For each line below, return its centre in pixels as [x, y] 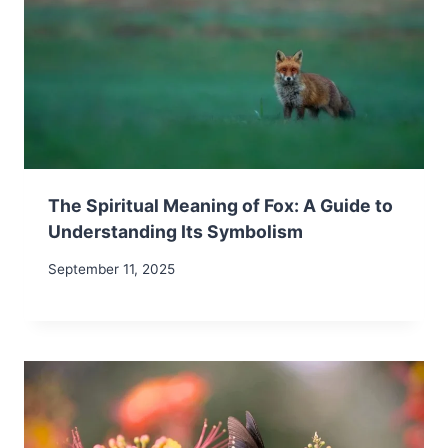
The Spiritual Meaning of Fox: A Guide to [220, 206]
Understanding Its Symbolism [175, 232]
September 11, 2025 [111, 269]
